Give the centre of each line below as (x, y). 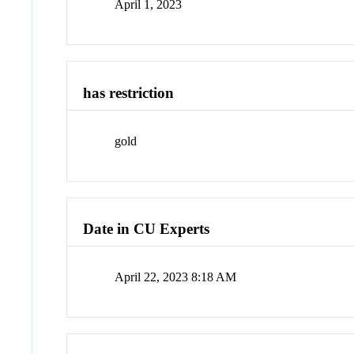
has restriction (129, 93)
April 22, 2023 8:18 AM (176, 277)
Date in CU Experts (147, 229)
